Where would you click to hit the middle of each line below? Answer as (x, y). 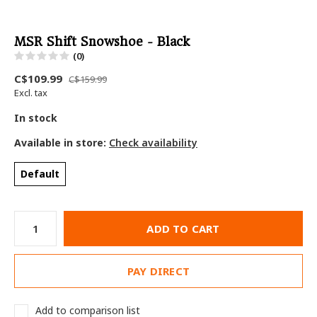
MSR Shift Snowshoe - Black (102, 41)
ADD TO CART (183, 228)
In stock (36, 117)
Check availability (153, 142)
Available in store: (62, 142)
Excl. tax (31, 92)
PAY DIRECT (158, 271)
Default (40, 173)
